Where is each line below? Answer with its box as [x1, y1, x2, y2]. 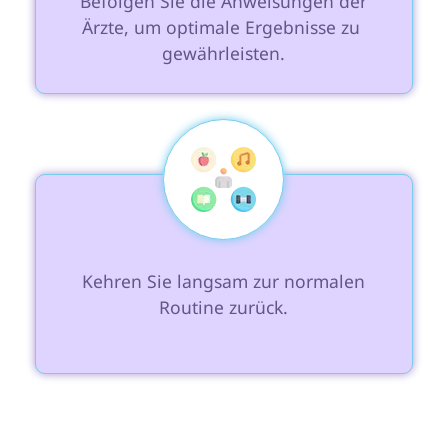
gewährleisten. [162, 41, 286, 66]
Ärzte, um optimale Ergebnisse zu [82, 15, 366, 40]
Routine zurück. [159, 295, 289, 320]
